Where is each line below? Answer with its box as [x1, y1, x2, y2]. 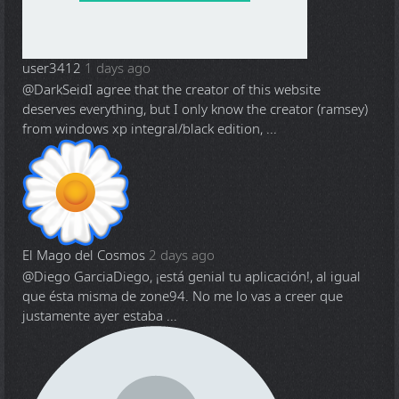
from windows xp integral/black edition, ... [22, 119, 277, 139]
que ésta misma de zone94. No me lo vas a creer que [22, 287, 343, 306]
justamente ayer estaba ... [22, 306, 177, 326]
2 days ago [149, 246, 215, 265]
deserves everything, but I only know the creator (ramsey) [22, 100, 368, 119]
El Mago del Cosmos [22, 246, 145, 265]
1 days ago [85, 59, 151, 78]
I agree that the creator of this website [88, 80, 321, 100]
